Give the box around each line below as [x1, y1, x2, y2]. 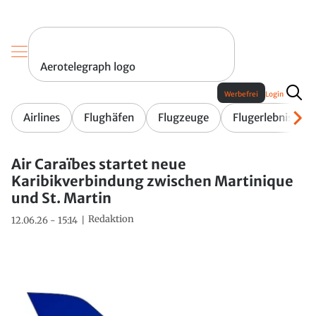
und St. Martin [11, 189, 111, 207]
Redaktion [88, 213, 134, 226]
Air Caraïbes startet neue [11, 155, 186, 174]
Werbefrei [224, 90, 258, 99]
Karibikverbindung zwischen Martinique [11, 172, 293, 190]
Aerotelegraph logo [40, 60, 135, 74]
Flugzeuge [158, 111, 209, 125]
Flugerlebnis [233, 111, 293, 125]
